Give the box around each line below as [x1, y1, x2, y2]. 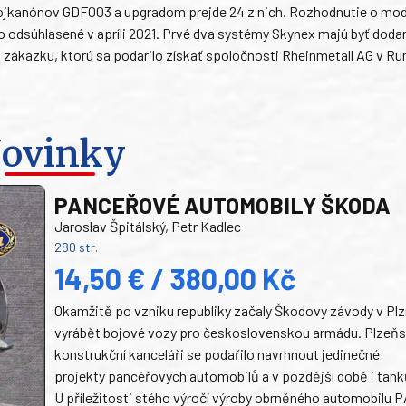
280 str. [54, 239, 99, 255]
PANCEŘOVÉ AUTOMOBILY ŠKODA [54, 191, 391, 218]
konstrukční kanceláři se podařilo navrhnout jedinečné [54, 345, 381, 362]
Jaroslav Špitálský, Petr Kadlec [54, 217, 242, 235]
